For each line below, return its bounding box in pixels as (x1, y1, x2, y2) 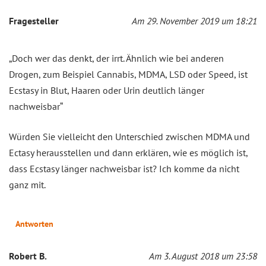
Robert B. (9, 249, 47, 262)
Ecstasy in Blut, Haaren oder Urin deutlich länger (9, 84, 204, 96)
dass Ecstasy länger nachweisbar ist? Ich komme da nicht (9, 162, 239, 175)
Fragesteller (9, 14, 59, 27)
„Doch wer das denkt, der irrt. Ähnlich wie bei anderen (9, 52, 224, 64)
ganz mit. (9, 178, 46, 191)
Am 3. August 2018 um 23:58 (149, 249, 257, 262)
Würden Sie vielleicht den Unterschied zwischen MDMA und (9, 130, 250, 142)
